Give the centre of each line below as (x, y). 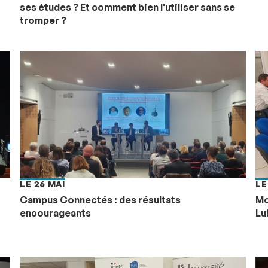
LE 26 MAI (42, 184)
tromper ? (43, 20)
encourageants (56, 213)
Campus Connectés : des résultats (100, 200)
